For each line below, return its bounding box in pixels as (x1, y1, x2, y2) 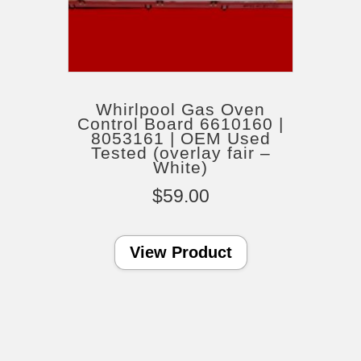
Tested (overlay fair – (90, 143, 271, 162)
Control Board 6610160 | (77, 114, 284, 133)
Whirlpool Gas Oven (96, 99, 265, 118)
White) (153, 157, 208, 176)
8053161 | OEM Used (90, 128, 271, 147)
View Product (129, 243, 232, 261)
